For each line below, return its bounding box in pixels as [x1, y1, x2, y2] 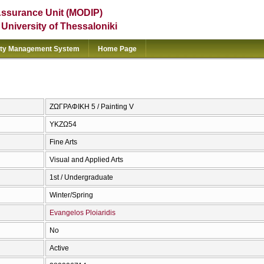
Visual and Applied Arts [49, 156, 123, 164]
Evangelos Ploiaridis [49, 209, 115, 217]
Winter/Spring [49, 191, 93, 200]
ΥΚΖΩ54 [49, 120, 77, 129]
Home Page [98, 45, 137, 53]
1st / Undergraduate [49, 173, 113, 182]
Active [49, 244, 69, 253]
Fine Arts [49, 138, 77, 147]
